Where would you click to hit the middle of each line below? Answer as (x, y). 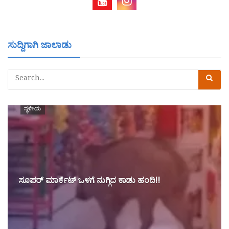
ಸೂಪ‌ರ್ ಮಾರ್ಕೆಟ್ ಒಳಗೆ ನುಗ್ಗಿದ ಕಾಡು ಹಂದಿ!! (89, 182)
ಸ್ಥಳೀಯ (33, 110)
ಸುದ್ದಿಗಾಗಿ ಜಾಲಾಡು (40, 47)
